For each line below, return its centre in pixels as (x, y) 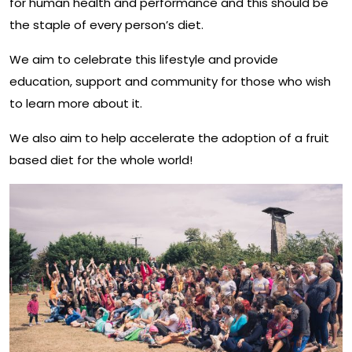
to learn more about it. (76, 103)
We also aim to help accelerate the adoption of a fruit (169, 137)
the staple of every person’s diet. (106, 24)
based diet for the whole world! (101, 159)
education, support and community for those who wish (170, 81)
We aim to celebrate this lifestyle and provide (144, 59)
